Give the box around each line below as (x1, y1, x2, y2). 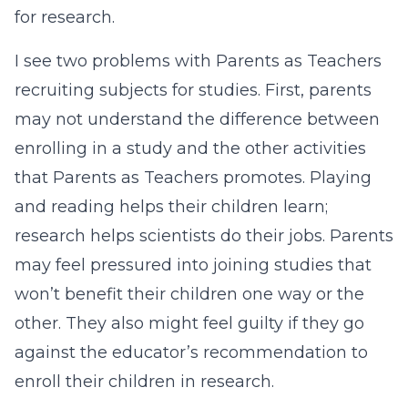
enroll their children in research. (15, 372, 274, 392)
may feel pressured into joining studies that (15, 255, 372, 275)
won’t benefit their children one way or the (15, 284, 364, 304)
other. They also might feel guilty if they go (15, 313, 364, 333)
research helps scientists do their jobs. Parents (15, 226, 393, 246)
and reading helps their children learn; (15, 197, 328, 217)
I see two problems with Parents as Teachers (15, 51, 382, 71)
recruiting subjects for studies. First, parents (15, 80, 372, 100)
